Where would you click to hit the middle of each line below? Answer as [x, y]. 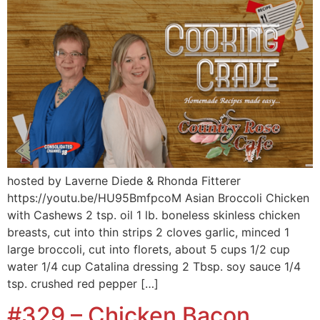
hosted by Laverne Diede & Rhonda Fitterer [124, 181]
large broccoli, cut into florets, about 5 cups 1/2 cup [149, 250]
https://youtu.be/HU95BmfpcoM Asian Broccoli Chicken [158, 198]
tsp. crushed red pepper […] [83, 284]
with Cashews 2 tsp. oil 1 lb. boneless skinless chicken [154, 215]
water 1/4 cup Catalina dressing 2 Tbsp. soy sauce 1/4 [154, 267]
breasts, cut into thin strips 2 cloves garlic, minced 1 [148, 232]
